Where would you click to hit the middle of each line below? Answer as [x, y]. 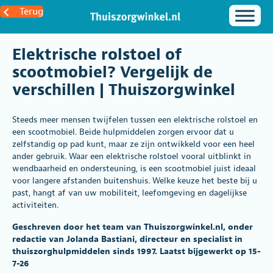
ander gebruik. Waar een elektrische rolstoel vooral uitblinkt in [132, 156]
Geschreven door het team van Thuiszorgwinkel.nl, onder [133, 227]
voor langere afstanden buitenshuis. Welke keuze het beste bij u [135, 180]
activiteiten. [35, 205]
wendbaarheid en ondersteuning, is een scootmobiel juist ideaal [134, 168]
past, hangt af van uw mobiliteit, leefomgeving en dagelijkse [129, 193]
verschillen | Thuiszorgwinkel [124, 90]
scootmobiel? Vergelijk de [112, 72]
